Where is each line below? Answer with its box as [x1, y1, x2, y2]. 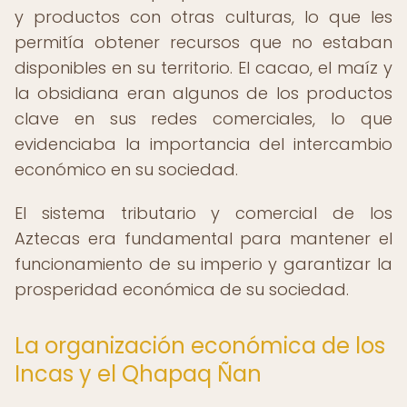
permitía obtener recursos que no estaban [15, 31, 392, 54]
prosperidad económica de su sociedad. [15, 278, 349, 301]
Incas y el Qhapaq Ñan [15, 359, 262, 389]
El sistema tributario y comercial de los [15, 202, 392, 224]
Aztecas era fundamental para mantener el [15, 227, 392, 250]
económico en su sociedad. [15, 158, 238, 181]
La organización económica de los [15, 331, 385, 361]
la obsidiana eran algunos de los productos [15, 82, 392, 104]
